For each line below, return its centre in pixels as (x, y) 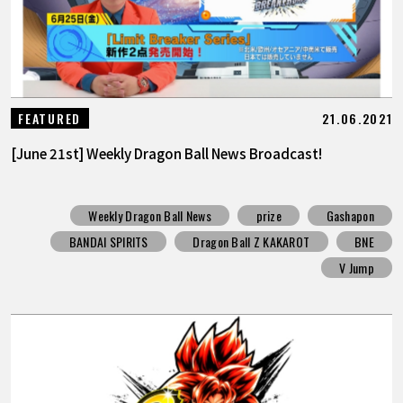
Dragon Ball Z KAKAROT (251, 241)
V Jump (357, 267)
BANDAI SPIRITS (108, 241)
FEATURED (49, 119)
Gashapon (350, 215)
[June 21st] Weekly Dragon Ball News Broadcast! (166, 153)
